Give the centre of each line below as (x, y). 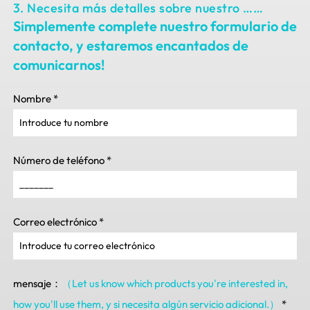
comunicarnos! (58, 65)
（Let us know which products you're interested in (173, 284)
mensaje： (37, 284)
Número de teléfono (58, 161)
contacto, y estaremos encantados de (130, 46)
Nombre (32, 99)
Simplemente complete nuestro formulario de (155, 26)
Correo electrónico (55, 222)
